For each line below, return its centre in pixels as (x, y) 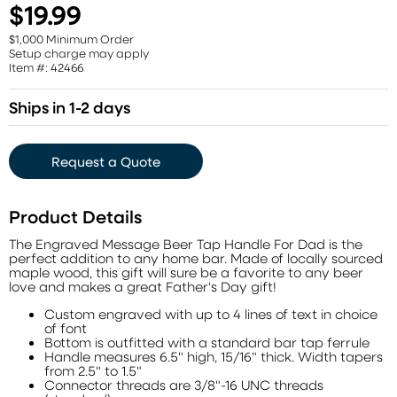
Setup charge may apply (79, 53)
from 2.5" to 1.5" (93, 370)
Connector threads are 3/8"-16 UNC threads (184, 385)
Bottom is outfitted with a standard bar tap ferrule (207, 342)
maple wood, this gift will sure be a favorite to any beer (186, 272)
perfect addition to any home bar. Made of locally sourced (196, 258)
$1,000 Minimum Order (71, 39)
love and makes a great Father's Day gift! (143, 286)
